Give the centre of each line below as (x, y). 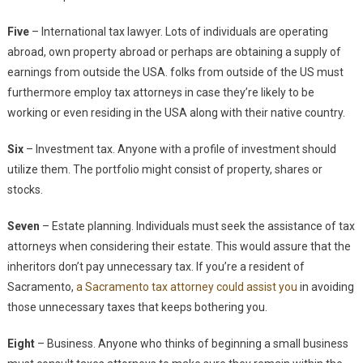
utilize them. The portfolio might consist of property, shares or (164, 170)
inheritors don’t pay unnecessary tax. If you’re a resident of (156, 267)
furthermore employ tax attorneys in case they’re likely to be (160, 93)
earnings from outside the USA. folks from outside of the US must (175, 73)
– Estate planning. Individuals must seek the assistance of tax (197, 226)
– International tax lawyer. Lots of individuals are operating (178, 32)
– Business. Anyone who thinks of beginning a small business (191, 344)
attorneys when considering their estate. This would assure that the (179, 247)
